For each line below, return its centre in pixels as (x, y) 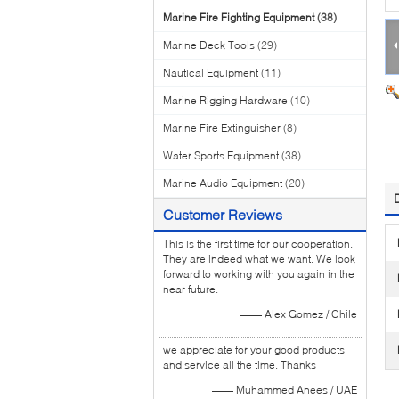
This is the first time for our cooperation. (258, 244)
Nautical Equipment (211, 73)
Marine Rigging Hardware (225, 100)
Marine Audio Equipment (223, 183)
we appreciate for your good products (254, 350)
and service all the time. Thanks (240, 365)
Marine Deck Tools (209, 45)
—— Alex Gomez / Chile (299, 314)
